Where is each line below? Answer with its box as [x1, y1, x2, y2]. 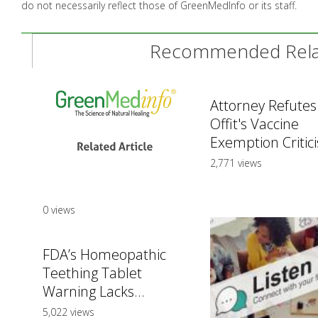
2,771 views [209, 156, 262, 170]
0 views [43, 202, 75, 216]
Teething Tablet [43, 263, 142, 283]
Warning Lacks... [43, 281, 145, 301]
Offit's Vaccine [209, 114, 299, 134]
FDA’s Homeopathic [43, 244, 166, 264]
